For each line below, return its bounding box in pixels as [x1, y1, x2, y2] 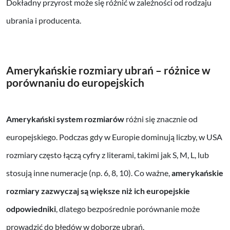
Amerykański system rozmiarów [6, 114, 124, 124]
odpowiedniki [6, 204, 56, 214]
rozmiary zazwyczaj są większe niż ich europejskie [6, 186, 190, 196]
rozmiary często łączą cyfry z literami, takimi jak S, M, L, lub [6, 150, 209, 160]
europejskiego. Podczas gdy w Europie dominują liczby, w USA [6, 132, 222, 142]
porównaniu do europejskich [6, 76, 144, 89]
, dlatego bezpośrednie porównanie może [56, 204, 200, 214]
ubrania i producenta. [6, 15, 81, 26]
